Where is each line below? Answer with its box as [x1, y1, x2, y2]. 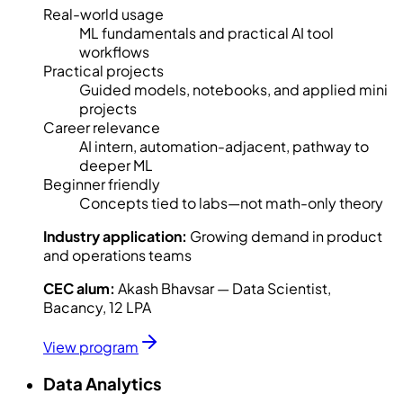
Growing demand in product [190, 226, 382, 246]
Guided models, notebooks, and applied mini [79, 79, 388, 99]
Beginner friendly [43, 174, 160, 193]
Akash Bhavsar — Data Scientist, [118, 278, 331, 298]
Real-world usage [43, 4, 164, 23]
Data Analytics [43, 372, 162, 394]
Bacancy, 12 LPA [43, 297, 151, 317]
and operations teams [43, 245, 192, 264]
